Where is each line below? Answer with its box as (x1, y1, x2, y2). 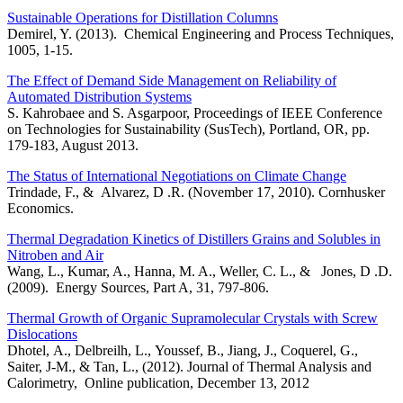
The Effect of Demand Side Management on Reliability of (7, 73, 336, 89)
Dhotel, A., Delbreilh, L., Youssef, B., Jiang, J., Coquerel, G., (7, 343, 358, 359)
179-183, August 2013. (7, 138, 139, 154)
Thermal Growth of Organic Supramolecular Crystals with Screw (7, 310, 378, 327)
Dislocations (7, 327, 77, 343)
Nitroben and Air (7, 247, 103, 264)
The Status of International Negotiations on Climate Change (7, 168, 346, 184)
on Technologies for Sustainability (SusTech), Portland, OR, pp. (7, 121, 370, 138)
